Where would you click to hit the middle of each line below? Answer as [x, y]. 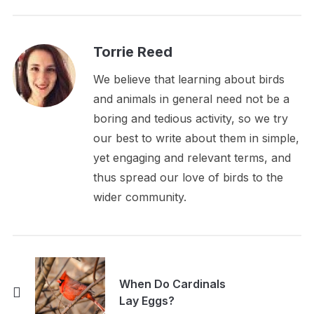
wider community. [139, 197]
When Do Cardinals [172, 284]
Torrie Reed [132, 52]
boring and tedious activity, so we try [190, 119]
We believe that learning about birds [189, 80]
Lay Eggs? [146, 301]
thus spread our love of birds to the [188, 178]
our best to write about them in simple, [196, 138]
